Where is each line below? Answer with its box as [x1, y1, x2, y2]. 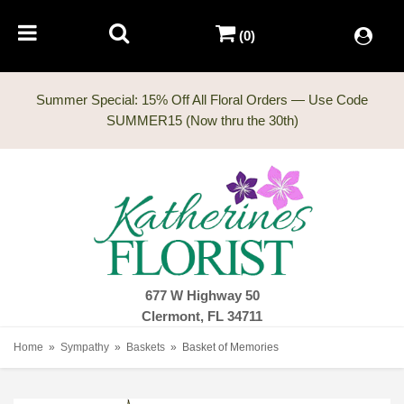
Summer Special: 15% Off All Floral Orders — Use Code [36, 92, 368, 107]
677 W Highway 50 [144, 288, 260, 304]
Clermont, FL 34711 [142, 308, 262, 325]
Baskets [126, 341, 165, 354]
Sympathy [60, 341, 109, 354]
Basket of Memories [182, 341, 279, 354]
